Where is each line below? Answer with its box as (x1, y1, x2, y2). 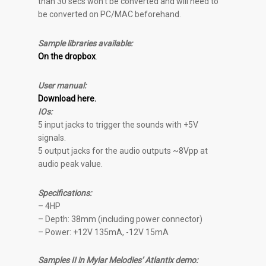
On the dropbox (38, 51, 96, 61)
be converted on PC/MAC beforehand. (38, 9, 182, 19)
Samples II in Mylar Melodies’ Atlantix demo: (38, 255, 198, 265)
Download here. (38, 93, 97, 103)
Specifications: (38, 188, 92, 198)
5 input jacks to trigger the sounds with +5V (38, 119, 199, 129)
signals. (38, 132, 66, 142)
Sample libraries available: (38, 38, 133, 48)
